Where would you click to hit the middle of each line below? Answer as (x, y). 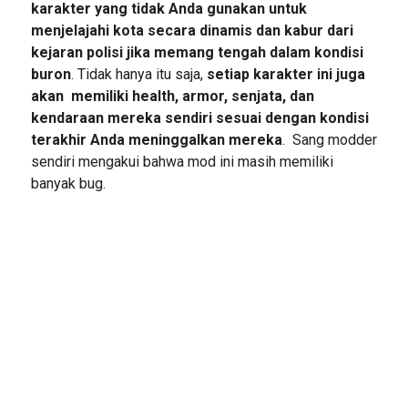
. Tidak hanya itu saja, (137, 74)
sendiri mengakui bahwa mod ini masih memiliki (182, 162)
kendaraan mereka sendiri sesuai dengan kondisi (199, 118)
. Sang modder (329, 140)
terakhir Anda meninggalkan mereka (156, 140)
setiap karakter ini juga (284, 74)
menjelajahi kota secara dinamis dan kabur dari (192, 31)
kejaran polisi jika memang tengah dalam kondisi (197, 52)
